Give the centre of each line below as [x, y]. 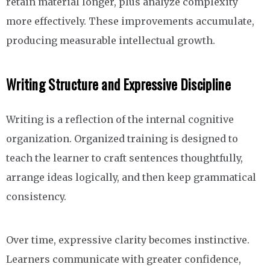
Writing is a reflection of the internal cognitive [120, 120]
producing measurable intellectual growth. [111, 41]
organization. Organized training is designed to [122, 139]
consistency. [36, 197]
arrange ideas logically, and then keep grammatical [131, 177]
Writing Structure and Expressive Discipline [118, 85]
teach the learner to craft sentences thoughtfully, [124, 158]
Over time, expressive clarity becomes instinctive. [128, 240]
